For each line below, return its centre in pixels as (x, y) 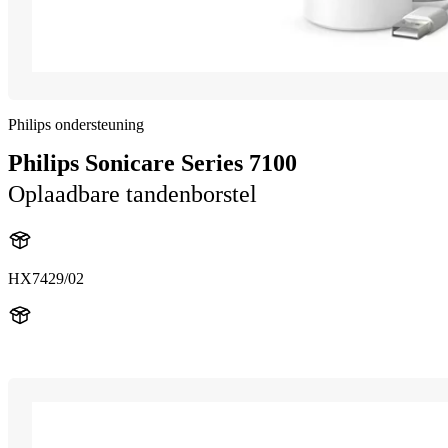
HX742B (37, 353)
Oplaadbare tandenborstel (132, 194)
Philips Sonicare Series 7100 (152, 163)
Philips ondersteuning (76, 124)
